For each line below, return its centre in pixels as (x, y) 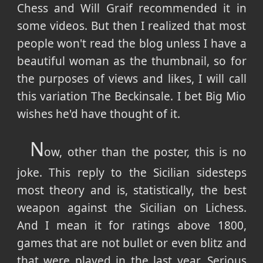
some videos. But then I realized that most (131, 26)
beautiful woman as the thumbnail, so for (131, 61)
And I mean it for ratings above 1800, (131, 225)
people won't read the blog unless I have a (131, 43)
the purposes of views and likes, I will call (131, 78)
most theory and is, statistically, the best (131, 190)
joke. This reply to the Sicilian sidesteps (131, 172)
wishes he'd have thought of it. (98, 114)
